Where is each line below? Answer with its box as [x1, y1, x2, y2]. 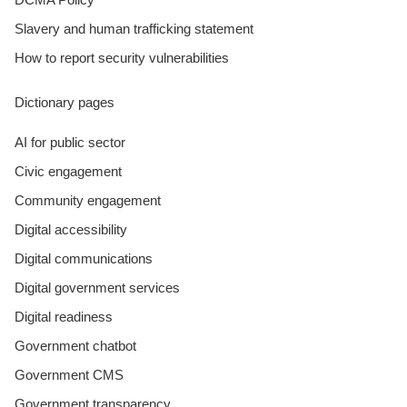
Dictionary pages [15, 94, 114, 110]
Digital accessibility [15, 221, 127, 237]
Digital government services [15, 279, 180, 295]
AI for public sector [15, 134, 125, 150]
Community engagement [15, 192, 161, 208]
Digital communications [15, 250, 153, 266]
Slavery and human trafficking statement [15, 20, 253, 36]
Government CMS [15, 366, 124, 382]
